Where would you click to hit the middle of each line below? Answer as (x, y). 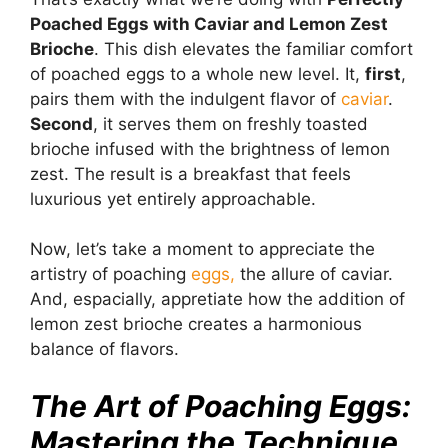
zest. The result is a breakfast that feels (190, 173)
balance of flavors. (104, 349)
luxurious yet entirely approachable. (173, 198)
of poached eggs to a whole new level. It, (197, 73)
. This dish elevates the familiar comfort (253, 48)
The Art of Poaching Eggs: (220, 405)
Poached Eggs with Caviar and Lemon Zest (209, 23)
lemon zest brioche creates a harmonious (196, 324)
